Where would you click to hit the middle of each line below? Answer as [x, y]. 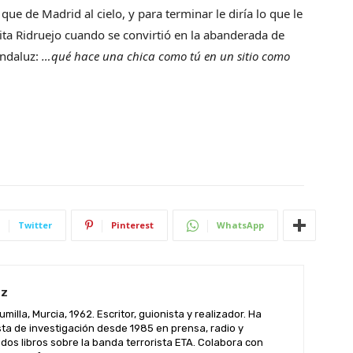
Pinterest [132, 225]
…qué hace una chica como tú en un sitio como [166, 56]
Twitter [35, 225]
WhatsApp [240, 225]
